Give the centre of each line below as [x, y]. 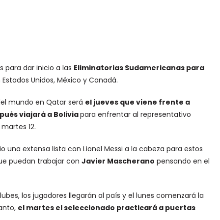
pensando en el [182, 161]
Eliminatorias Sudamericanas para [139, 68]
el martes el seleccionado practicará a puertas [106, 208]
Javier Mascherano [118, 161]
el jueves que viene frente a [137, 102]
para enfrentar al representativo [135, 114]
